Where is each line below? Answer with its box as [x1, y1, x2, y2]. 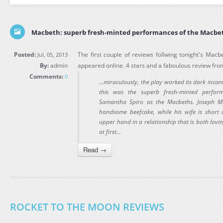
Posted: [14, 50, 36, 59]
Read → [83, 145, 107, 154]
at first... [99, 127, 121, 136]
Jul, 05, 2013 [36, 51, 68, 58]
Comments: [29, 72, 64, 81]
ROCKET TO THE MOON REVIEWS [10, 200, 164, 214]
